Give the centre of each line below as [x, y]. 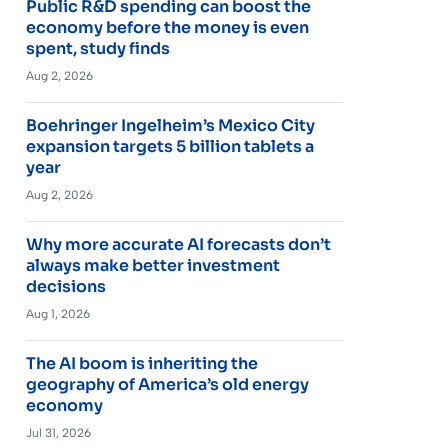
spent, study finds [97, 48]
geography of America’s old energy [167, 384]
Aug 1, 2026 [57, 313]
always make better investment [152, 265]
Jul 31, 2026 [58, 432]
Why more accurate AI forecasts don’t [178, 244]
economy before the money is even [167, 27]
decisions [65, 286]
